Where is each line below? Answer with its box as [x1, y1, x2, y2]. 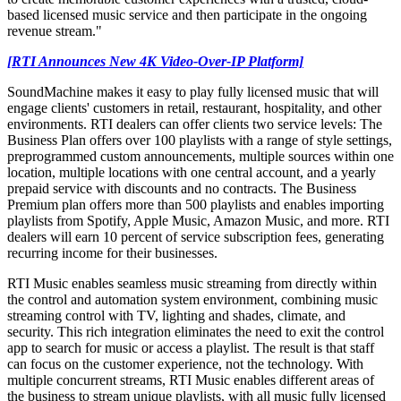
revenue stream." [7, 22, 102, 38]
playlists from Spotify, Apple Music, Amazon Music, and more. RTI [7, 212, 389, 228]
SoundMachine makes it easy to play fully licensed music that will [7, 83, 379, 99]
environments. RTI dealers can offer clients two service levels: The [7, 115, 382, 132]
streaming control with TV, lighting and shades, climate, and [7, 307, 346, 323]
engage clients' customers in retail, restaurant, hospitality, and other [7, 99, 381, 115]
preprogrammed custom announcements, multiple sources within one [7, 148, 394, 164]
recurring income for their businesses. [7, 244, 218, 260]
